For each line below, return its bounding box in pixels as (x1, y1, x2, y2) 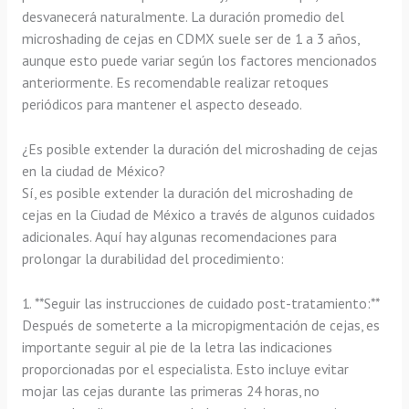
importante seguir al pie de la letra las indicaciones (21, 337, 332, 356)
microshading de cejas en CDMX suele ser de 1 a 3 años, (21, 29, 359, 48)
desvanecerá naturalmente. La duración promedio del (21, 7, 344, 26)
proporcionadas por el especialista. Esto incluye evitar (21, 359, 349, 378)
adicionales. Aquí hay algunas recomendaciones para (21, 226, 337, 246)
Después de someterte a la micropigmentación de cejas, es (21, 315, 380, 334)
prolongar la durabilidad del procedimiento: (21, 248, 284, 267)
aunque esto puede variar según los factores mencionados (21, 51, 377, 70)
